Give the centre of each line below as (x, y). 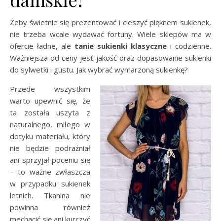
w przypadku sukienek (50, 183)
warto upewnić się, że (50, 100)
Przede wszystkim (50, 89)
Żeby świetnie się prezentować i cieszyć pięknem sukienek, (110, 22)
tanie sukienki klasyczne (121, 46)
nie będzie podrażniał (50, 148)
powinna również (50, 207)
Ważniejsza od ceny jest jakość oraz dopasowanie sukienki (110, 57)
